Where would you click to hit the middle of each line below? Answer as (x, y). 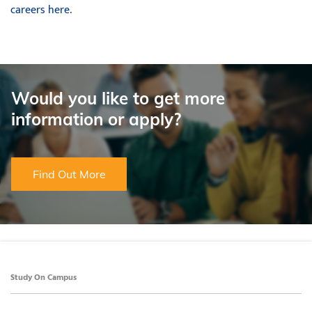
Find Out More (69, 174)
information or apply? (96, 119)
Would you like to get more (118, 99)
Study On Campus (44, 278)
